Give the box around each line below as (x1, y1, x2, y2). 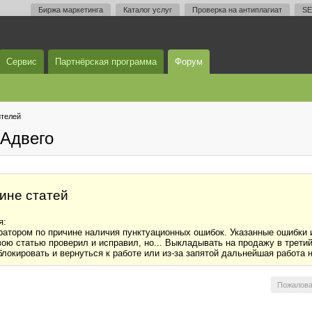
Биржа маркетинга (38, 6, 103, 14)
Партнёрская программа (55, 56, 157, 67)
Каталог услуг (123, 6, 172, 14)
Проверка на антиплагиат (192, 6, 282, 14)
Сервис (6, 56, 37, 67)
